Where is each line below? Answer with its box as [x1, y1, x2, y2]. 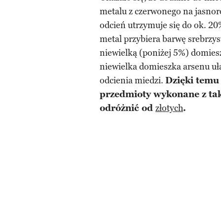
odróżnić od [100, 103, 155, 114]
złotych [155, 103, 183, 114]
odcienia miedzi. [100, 75, 165, 86]
